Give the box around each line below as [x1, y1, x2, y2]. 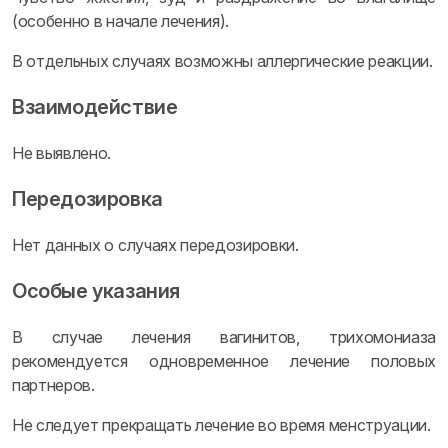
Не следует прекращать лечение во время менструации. [12, 415, 431, 435]
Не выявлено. [12, 143, 112, 163]
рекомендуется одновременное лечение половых [12, 351, 436, 371]
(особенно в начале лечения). [12, 11, 230, 31]
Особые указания [12, 279, 180, 303]
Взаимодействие [12, 95, 178, 119]
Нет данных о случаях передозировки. [12, 235, 299, 255]
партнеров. [12, 375, 95, 395]
